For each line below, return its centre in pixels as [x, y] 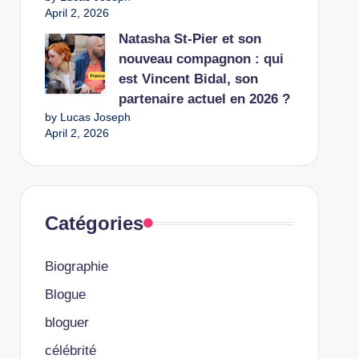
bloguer [67, 323]
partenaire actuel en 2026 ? [204, 99]
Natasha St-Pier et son [190, 39]
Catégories [94, 223]
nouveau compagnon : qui [201, 59]
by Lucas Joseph [87, 117]
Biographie [76, 266]
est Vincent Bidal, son [188, 79]
